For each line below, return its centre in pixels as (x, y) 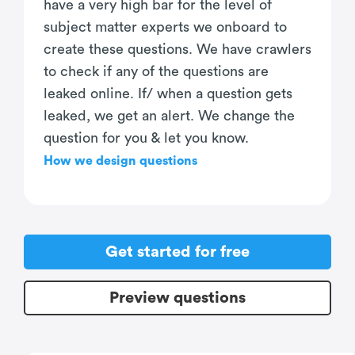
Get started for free (177, 252)
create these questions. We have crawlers (177, 50)
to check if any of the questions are (156, 72)
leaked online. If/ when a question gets (168, 94)
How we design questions (120, 161)
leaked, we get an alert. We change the (169, 116)
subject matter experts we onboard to (165, 27)
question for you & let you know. (146, 138)
